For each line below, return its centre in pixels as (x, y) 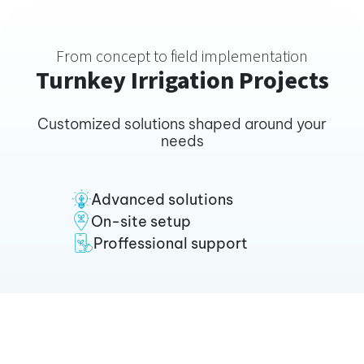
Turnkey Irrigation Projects (182, 81)
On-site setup (141, 222)
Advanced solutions (162, 200)
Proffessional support (170, 244)
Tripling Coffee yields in (142, 319)
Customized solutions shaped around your (182, 124)
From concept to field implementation (182, 57)
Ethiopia (71, 346)
